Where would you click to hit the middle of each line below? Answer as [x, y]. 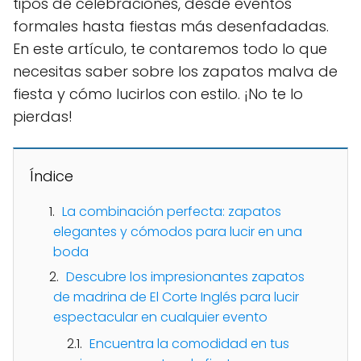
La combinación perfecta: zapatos [172, 212]
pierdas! [43, 117]
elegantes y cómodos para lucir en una [178, 232]
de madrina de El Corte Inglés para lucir [176, 297]
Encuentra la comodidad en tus [189, 344]
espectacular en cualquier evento [160, 317]
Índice [52, 176]
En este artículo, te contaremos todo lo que [170, 49]
